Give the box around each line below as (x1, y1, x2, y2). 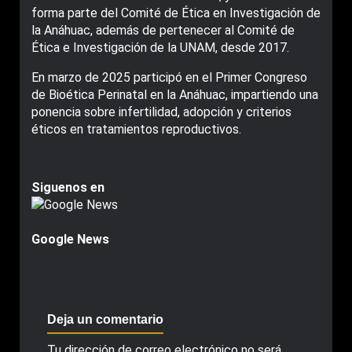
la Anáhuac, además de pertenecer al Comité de (31, 22, 295, 38)
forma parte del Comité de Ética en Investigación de (31, 5, 321, 20)
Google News (31, 231, 109, 247)
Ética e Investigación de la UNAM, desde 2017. (31, 39, 289, 55)
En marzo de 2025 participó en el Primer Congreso (31, 69, 307, 85)
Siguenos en (31, 179, 104, 195)
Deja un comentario (47, 312, 163, 326)
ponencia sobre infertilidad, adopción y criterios (31, 104, 291, 119)
